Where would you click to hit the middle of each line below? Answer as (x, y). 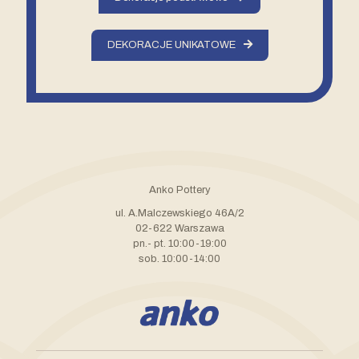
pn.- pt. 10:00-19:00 (179, 244)
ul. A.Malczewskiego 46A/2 (179, 213)
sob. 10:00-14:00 (179, 259)
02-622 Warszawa (179, 228)
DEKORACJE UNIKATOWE (171, 45)
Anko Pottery (179, 190)
